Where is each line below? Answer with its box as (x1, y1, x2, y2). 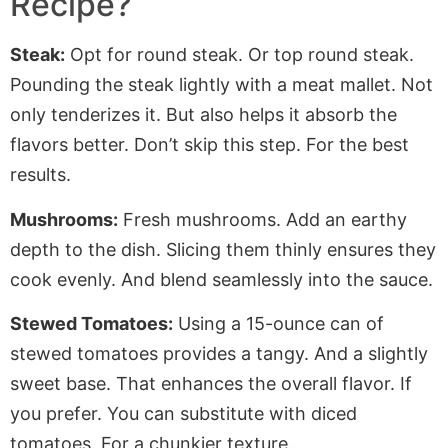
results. (10, 164, 71, 186)
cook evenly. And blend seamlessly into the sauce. (10, 268, 433, 290)
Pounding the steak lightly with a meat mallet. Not (10, 74, 433, 96)
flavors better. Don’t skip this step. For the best (10, 134, 409, 156)
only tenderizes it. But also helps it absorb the (10, 104, 397, 126)
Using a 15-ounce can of (173, 313, 384, 335)
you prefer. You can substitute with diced (10, 403, 357, 425)
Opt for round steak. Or (65, 44, 274, 66)
